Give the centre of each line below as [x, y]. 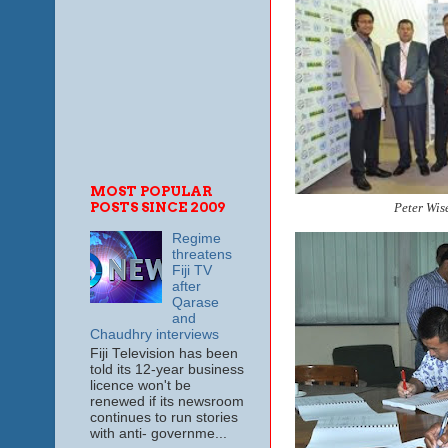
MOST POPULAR [151, 191]
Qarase [195, 303]
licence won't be [140, 385]
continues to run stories [163, 417]
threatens [201, 255]
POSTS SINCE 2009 [157, 207]
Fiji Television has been [163, 353]
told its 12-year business [166, 369]
